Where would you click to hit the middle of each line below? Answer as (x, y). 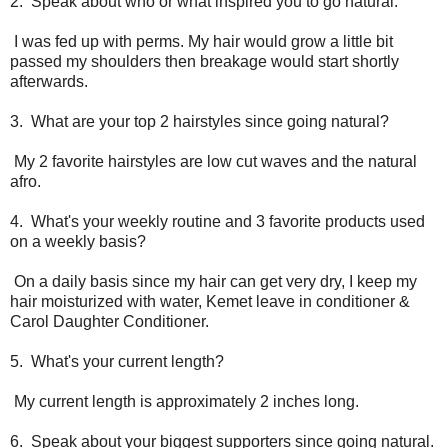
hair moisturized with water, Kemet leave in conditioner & (210, 301)
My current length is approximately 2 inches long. (184, 401)
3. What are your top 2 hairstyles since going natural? (199, 121)
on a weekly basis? (78, 241)
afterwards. (49, 81)
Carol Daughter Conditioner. (109, 321)
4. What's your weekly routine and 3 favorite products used (217, 221)
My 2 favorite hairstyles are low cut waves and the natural (213, 161)
